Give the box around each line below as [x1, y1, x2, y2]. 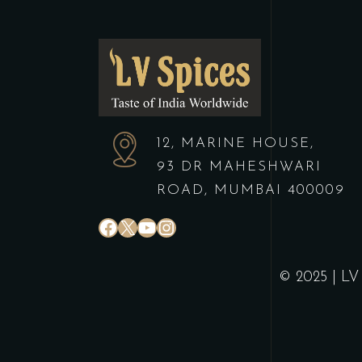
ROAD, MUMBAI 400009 [157, 183, 345, 198]
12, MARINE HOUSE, [157, 137, 314, 151]
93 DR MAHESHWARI [157, 160, 322, 175]
